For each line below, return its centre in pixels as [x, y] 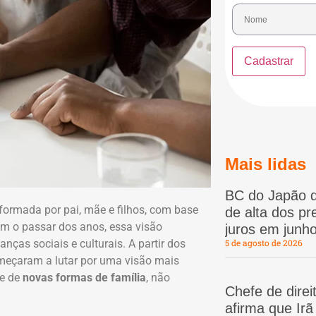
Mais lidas [265, 164]
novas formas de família [84, 278]
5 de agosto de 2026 [263, 243]
